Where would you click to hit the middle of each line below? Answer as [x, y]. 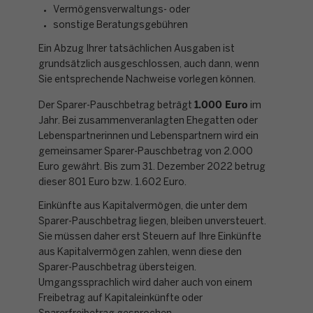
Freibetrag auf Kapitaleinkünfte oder [121, 299]
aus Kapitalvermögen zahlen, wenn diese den [140, 253]
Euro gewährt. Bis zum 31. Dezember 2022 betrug [152, 167]
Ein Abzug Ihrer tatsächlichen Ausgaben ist [137, 49]
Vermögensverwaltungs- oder [122, 10]
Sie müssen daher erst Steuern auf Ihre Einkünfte [150, 237]
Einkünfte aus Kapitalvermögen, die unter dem [143, 206]
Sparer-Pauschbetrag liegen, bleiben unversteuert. [152, 222]
